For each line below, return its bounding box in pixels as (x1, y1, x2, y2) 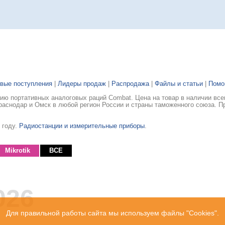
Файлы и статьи (155, 80, 203, 88)
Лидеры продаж (58, 80, 106, 88)
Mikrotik (5, 147, 30, 155)
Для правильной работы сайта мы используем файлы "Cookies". (6, 209, 219, 217)
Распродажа (111, 80, 149, 88)
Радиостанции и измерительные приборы (19, 123, 145, 130)
